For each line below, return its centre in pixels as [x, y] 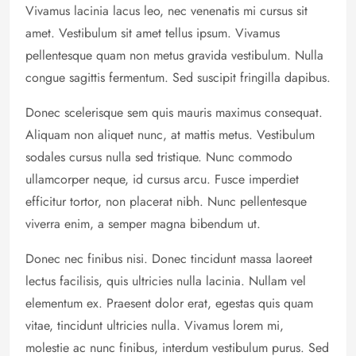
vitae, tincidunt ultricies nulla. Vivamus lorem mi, [155, 325]
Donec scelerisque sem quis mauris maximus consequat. [174, 112]
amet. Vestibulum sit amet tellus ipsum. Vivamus [153, 33]
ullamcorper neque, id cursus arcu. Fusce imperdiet [162, 179]
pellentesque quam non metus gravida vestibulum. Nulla [174, 55]
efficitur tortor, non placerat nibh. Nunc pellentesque [166, 201]
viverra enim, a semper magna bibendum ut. [143, 223]
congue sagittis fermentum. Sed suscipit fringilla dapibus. [178, 77]
